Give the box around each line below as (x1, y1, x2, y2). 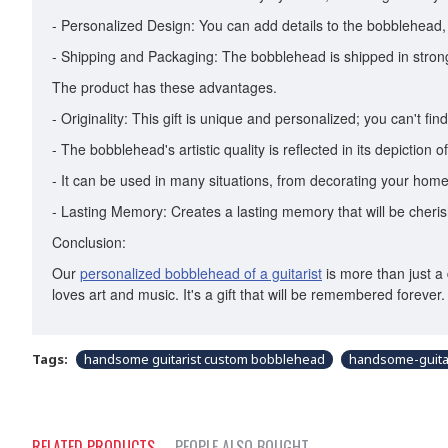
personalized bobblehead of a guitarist (80, 263, 322, 283)
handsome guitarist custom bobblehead (84, 350, 325, 368)
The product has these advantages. (52, 77, 277, 97)
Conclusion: (52, 232, 126, 252)
